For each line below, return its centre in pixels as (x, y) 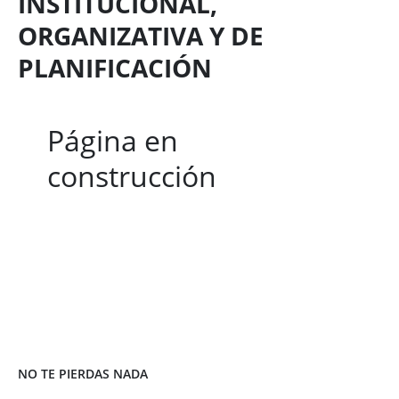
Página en (112, 140)
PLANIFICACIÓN (115, 68)
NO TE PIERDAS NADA (83, 374)
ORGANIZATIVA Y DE (141, 36)
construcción (131, 176)
